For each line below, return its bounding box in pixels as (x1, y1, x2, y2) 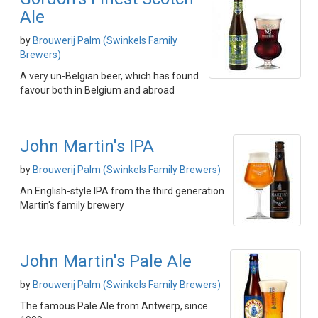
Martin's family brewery (20, 199, 124, 211)
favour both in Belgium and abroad (20, 84, 175, 96)
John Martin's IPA (20, 136, 154, 156)
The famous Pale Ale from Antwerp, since (20, 300, 208, 312)
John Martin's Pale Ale (20, 251, 192, 271)
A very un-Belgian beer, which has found (20, 70, 199, 82)
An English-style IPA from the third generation (20, 185, 224, 197)
